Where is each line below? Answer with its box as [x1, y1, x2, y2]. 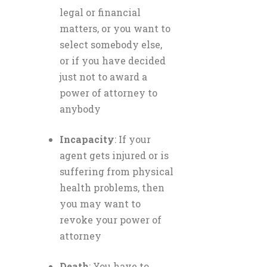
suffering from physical [60, 165, 173, 178]
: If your [114, 133, 151, 145]
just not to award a [60, 70, 147, 83]
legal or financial [60, 6, 141, 18]
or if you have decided [60, 54, 166, 67]
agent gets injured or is [60, 149, 169, 162]
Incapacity [60, 133, 114, 145]
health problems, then [60, 181, 164, 194]
